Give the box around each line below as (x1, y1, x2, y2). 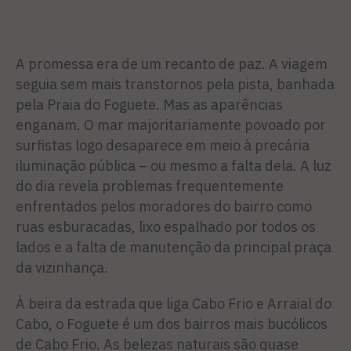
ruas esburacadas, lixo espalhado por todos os (16, 218, 316, 236)
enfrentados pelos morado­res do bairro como (16, 197, 312, 215)
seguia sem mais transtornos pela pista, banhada (16, 75, 335, 93)
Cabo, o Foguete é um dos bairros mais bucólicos (16, 315, 327, 333)
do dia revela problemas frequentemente (16, 177, 284, 195)
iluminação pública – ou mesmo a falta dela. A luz (16, 157, 331, 175)
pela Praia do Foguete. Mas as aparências (16, 96, 283, 114)
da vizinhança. (16, 259, 108, 277)
